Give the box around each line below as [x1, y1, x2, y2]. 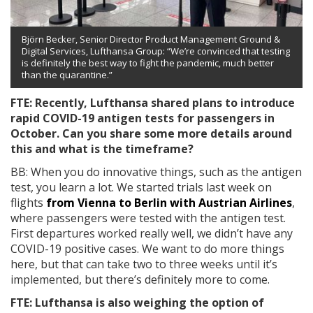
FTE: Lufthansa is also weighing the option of [10, 295, 264, 311]
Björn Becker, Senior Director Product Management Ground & [22, 33, 280, 46]
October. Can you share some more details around [10, 126, 292, 142]
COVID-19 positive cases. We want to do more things [10, 241, 284, 257]
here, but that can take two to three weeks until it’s [10, 256, 277, 272]
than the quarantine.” [22, 68, 112, 82]
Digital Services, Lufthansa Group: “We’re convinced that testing [22, 45, 290, 58]
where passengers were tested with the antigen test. [10, 210, 286, 226]
